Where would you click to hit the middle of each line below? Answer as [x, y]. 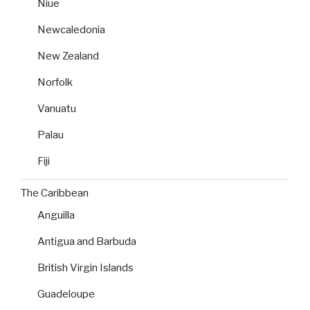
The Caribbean [55, 193]
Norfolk [55, 82]
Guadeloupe [66, 294]
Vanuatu [57, 108]
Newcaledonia [71, 29]
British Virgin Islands [85, 267]
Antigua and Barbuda [87, 241]
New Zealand [68, 56]
